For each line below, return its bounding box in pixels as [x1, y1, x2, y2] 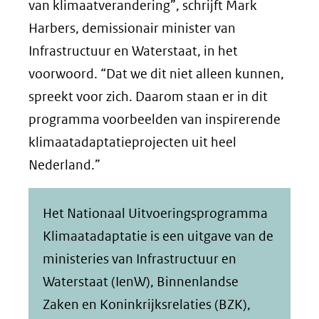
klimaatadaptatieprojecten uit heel [28, 133, 236, 150]
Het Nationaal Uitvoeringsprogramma [43, 204, 268, 221]
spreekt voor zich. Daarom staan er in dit [28, 88, 268, 105]
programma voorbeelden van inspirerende [28, 110, 281, 127]
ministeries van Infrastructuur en [43, 250, 236, 267]
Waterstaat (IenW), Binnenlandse [43, 273, 239, 290]
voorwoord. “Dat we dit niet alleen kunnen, [28, 65, 284, 82]
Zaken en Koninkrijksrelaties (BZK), [43, 296, 251, 313]
